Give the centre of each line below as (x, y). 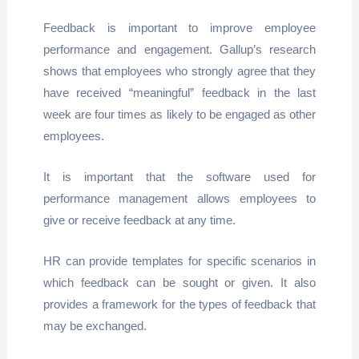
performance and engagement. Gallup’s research (179, 49)
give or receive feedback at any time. (139, 220)
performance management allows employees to (179, 198)
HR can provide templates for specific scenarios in (179, 261)
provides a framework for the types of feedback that (179, 304)
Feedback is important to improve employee (179, 28)
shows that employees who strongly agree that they (179, 71)
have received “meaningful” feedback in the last (179, 93)
